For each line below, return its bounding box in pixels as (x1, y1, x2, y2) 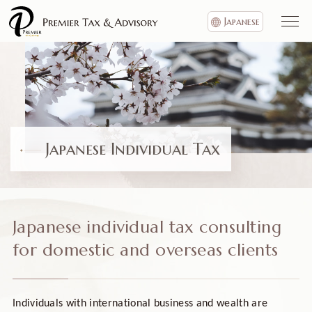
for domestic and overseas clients (12, 240, 279, 260)
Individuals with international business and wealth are (12, 298, 268, 309)
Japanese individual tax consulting (12, 217, 282, 237)
